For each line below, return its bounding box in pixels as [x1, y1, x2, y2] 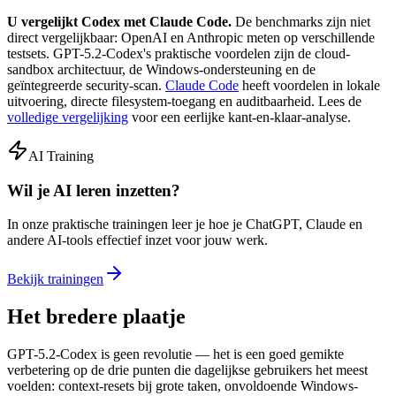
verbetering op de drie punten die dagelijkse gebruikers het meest [7, 362, 368, 378]
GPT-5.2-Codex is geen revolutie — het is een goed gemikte [7, 346, 344, 362]
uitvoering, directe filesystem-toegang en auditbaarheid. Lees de [7, 93, 362, 109]
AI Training [28, 148, 94, 164]
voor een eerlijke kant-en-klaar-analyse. [128, 109, 351, 125]
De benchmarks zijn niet [232, 13, 370, 29]
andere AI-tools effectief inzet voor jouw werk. [7, 232, 268, 248]
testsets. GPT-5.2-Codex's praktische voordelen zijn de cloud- [7, 45, 350, 61]
